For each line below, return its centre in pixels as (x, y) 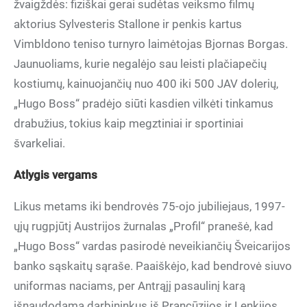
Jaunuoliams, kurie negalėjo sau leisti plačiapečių (140, 64)
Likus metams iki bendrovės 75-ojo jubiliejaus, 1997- (149, 206)
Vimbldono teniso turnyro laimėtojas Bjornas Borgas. (151, 44)
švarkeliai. (39, 143)
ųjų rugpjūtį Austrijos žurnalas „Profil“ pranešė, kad (144, 226)
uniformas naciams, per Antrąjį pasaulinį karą (130, 286)
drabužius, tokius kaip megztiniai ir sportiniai (128, 123)
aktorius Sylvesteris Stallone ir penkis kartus (128, 24)
